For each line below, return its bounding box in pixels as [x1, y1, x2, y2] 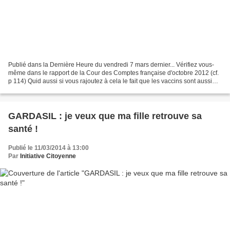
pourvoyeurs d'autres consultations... [8, 86, 110, 93]
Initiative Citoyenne [20, 152, 76, 160]
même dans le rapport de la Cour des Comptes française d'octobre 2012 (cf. [8, 69, 219, 77]
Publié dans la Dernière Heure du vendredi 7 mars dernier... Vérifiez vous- [8, 61, 214, 69]
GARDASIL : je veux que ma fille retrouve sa [8, 111, 202, 122]
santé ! [8, 124, 38, 135]
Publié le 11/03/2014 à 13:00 [8, 144, 89, 152]
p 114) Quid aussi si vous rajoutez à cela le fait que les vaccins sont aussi [8, 78, 212, 85]
